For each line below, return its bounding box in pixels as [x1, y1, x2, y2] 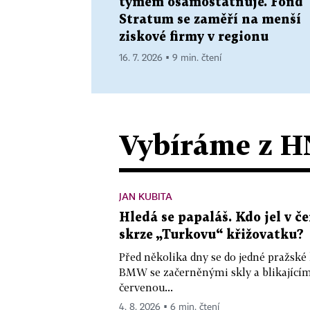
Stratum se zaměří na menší [119, 13, 301, 26]
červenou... [119, 280, 173, 293]
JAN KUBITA [119, 190, 172, 202]
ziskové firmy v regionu [119, 30, 268, 43]
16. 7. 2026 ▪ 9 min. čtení [119, 53, 221, 63]
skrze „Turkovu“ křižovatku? [119, 228, 304, 241]
